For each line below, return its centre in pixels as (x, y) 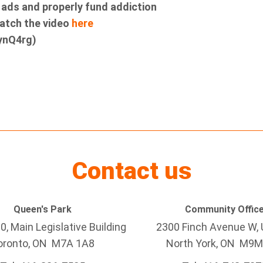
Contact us (131, 171)
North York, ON (203, 243)
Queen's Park (43, 209)
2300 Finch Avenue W (206, 227)
